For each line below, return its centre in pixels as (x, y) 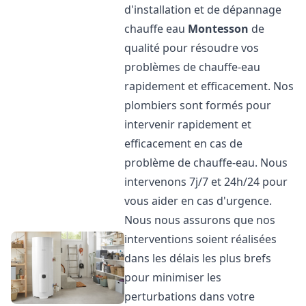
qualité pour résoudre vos (192, 48)
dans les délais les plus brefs (198, 258)
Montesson (219, 29)
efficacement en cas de (184, 143)
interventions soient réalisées (201, 239)
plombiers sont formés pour (198, 105)
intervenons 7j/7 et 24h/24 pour (206, 182)
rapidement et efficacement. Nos (209, 86)
